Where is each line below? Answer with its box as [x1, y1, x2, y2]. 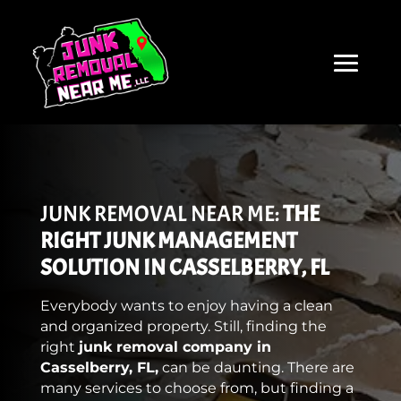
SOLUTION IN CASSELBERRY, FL [39, 253, 329, 283]
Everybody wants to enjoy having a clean [39, 297, 333, 315]
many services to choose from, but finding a [39, 380, 354, 397]
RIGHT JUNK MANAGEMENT [39, 226, 297, 256]
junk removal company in [78, 338, 271, 356]
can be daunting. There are [158, 359, 354, 377]
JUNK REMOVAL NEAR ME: [39, 200, 283, 229]
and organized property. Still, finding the [39, 318, 327, 336]
